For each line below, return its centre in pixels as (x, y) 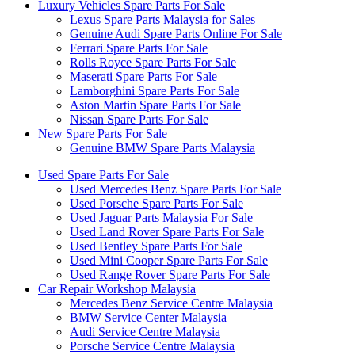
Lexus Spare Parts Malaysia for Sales (162, 20)
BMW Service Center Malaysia (148, 318)
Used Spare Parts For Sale (103, 175)
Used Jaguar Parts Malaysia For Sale (161, 218)
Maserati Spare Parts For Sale (143, 77)
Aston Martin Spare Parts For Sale (155, 105)
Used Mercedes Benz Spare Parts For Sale (176, 189)
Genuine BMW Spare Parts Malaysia (162, 148)
